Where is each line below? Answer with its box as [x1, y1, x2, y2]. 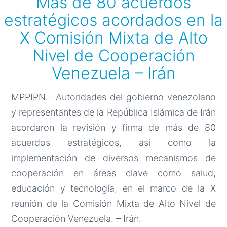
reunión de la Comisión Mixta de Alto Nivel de [11, 198, 216, 209]
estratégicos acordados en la [4, 10, 223, 30]
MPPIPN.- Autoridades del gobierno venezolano [11, 92, 216, 103]
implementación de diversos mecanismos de [11, 153, 216, 164]
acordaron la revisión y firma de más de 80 [11, 122, 216, 133]
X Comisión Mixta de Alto [19, 28, 208, 48]
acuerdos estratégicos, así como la [11, 137, 216, 148]
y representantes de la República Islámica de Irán [11, 107, 216, 118]
